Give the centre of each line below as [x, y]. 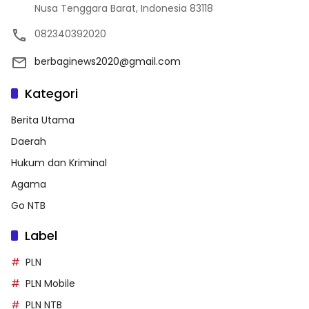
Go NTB [28, 206]
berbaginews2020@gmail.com [108, 62]
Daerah [29, 142]
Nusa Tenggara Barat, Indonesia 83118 [124, 9]
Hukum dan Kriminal [59, 163]
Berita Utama [43, 120]
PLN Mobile [50, 284]
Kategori [51, 94]
